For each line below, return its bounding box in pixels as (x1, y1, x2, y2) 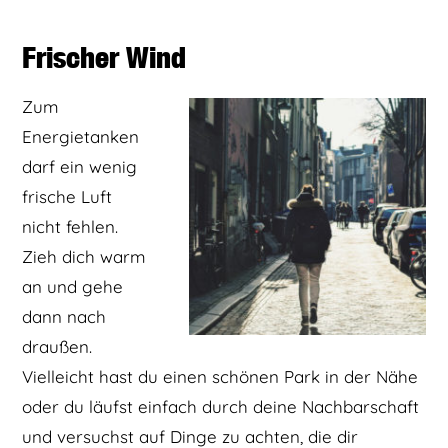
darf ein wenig (22, 156, 138, 178)
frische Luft (22, 186, 113, 208)
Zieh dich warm (22, 246, 147, 268)
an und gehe (22, 276, 124, 298)
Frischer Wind (22, 39, 187, 75)
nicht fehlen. (22, 216, 119, 238)
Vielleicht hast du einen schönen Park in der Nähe (22, 366, 419, 388)
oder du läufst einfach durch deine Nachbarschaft (22, 396, 420, 418)
